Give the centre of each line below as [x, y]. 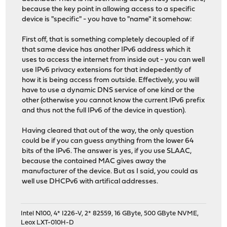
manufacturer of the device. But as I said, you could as [110, 172]
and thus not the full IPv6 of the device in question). [104, 111]
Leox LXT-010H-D [48, 222]
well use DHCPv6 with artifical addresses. [90, 182]
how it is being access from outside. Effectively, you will [111, 81]
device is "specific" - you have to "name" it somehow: [107, 20]
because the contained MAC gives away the [94, 162]
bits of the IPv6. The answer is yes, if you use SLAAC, [107, 152]
